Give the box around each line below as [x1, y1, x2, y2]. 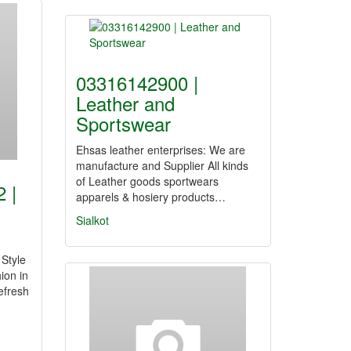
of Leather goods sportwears [76, 173, 219, 189]
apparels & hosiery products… [76, 189, 226, 204]
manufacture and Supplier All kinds [76, 157, 248, 173]
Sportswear [76, 110, 171, 137]
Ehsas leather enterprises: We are [76, 142, 245, 157]
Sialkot [76, 212, 109, 228]
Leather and [76, 89, 175, 117]
